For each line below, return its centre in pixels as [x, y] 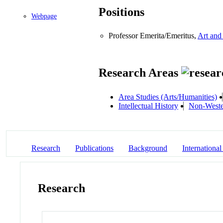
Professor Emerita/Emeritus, [153, 36]
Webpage [44, 16]
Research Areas [140, 73]
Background [148, 148]
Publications [94, 148]
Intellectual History [148, 106]
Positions [121, 12]
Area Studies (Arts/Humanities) [168, 97]
